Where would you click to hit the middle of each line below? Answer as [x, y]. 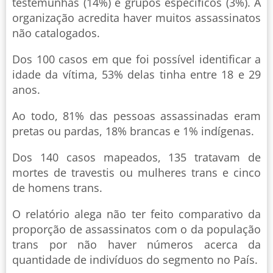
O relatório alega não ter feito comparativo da [136, 214]
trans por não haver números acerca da [136, 245]
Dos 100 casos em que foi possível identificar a [136, 59]
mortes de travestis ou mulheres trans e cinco [136, 173]
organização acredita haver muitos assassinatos [136, 18]
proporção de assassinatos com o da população [136, 229]
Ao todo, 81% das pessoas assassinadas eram [136, 116]
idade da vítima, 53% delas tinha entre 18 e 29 [136, 75]
